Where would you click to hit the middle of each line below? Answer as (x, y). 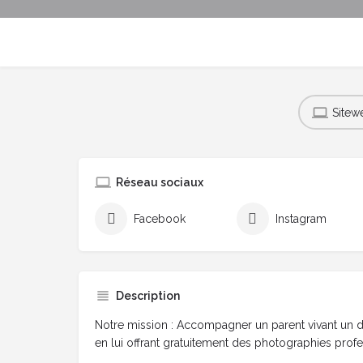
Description (148, 296)
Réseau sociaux (160, 183)
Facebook (160, 219)
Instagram (301, 219)
